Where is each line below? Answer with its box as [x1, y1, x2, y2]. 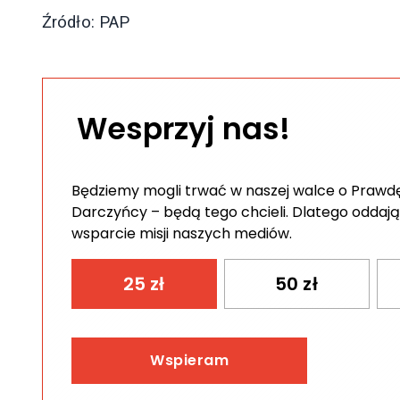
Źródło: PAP [42, 12, 130, 32]
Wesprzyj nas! [77, 108, 291, 151]
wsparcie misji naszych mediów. [71, 223, 292, 245]
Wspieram [150, 350, 229, 371]
